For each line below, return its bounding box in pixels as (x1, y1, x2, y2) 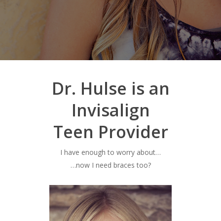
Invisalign (71, 99, 150, 122)
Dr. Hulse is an (51, 77, 170, 100)
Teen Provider (53, 120, 168, 144)
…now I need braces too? (70, 160, 151, 170)
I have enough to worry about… (60, 147, 161, 157)
